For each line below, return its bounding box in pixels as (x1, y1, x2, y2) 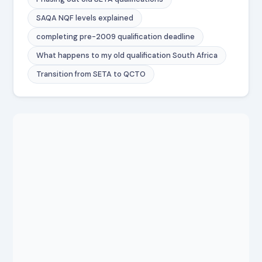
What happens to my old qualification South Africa (36, 50, 218, 61)
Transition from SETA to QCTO (36, 69, 146, 80)
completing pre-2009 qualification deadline (36, 32, 195, 42)
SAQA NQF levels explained (36, 13, 134, 23)
